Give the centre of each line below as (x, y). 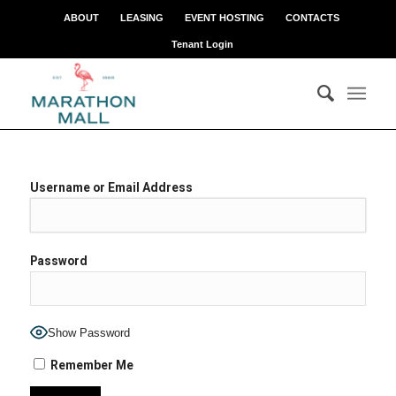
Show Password (88, 333)
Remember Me (90, 365)
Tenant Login (202, 44)
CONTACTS (313, 18)
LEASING (142, 18)
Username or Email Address (111, 187)
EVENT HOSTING (225, 18)
